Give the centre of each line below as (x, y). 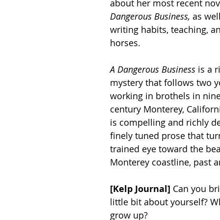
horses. (126, 43)
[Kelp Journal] (140, 189)
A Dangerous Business (153, 69)
